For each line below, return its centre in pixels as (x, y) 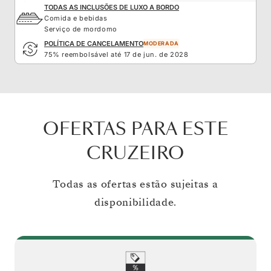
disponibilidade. (135, 202)
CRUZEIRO (135, 153)
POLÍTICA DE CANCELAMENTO (94, 43)
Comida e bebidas (76, 18)
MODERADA (161, 43)
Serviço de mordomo (81, 29)
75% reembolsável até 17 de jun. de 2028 (116, 54)
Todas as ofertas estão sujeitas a (135, 184)
